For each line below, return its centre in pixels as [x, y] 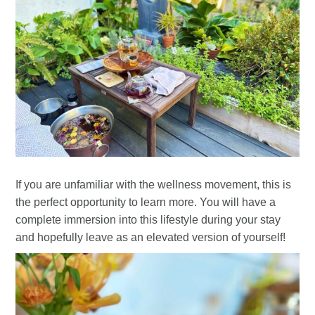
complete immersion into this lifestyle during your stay [148, 220]
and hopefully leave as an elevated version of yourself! [152, 238]
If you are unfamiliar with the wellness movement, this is [154, 185]
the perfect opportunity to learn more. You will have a [146, 202]
